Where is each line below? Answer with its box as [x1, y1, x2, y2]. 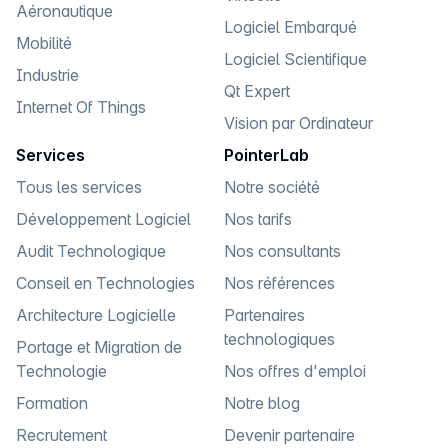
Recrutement [16, 424, 107, 445]
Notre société [224, 176, 320, 197]
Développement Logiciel [16, 208, 191, 229]
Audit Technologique [16, 240, 166, 261]
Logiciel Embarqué [224, 16, 357, 37]
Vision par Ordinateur [224, 112, 373, 133]
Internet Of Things [16, 96, 146, 117]
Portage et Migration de [16, 336, 182, 357]
